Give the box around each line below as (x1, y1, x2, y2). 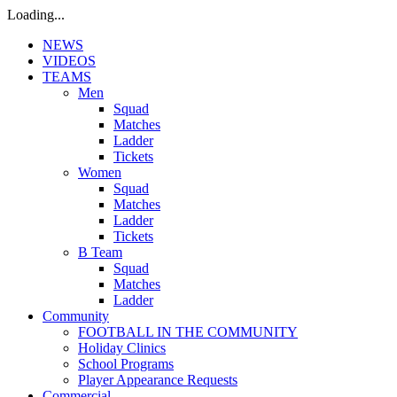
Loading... (7, 7, 65, 22)
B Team (78, 245, 122, 260)
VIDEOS (43, 53, 96, 68)
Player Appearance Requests (78, 372, 237, 387)
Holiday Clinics (78, 340, 166, 355)
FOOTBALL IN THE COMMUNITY (78, 324, 298, 339)
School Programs (78, 356, 174, 371)
